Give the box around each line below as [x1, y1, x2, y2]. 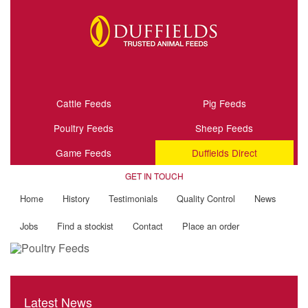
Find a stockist [57, 219, 113, 233]
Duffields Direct [191, 146, 257, 159]
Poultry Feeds [54, 121, 114, 135]
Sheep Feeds [195, 121, 254, 135]
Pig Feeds [202, 96, 246, 110]
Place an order [182, 219, 239, 233]
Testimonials [109, 192, 157, 206]
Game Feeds [56, 146, 112, 159]
